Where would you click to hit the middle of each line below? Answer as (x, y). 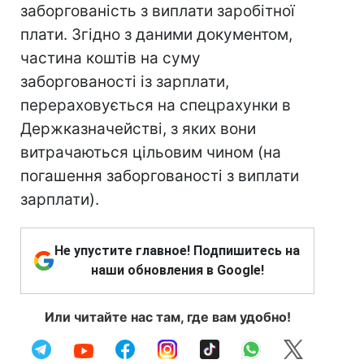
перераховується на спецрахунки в (156, 105)
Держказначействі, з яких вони (138, 129)
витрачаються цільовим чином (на (151, 152)
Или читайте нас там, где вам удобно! (167, 317)
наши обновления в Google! (177, 270)
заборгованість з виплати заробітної (158, 11)
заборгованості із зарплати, (125, 82)
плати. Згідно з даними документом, (156, 35)
